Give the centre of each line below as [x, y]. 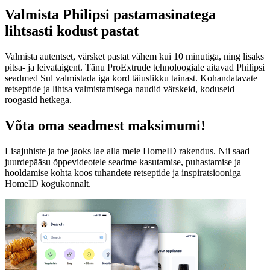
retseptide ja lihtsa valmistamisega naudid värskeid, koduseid [120, 89]
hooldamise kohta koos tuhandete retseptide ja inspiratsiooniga [123, 172]
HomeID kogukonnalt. [48, 183]
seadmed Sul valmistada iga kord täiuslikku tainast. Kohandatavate [131, 78]
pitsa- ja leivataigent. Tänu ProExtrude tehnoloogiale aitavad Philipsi [135, 67]
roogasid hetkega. [38, 100]
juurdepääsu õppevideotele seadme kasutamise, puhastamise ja [123, 162]
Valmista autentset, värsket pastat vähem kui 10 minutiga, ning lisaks [134, 57]
